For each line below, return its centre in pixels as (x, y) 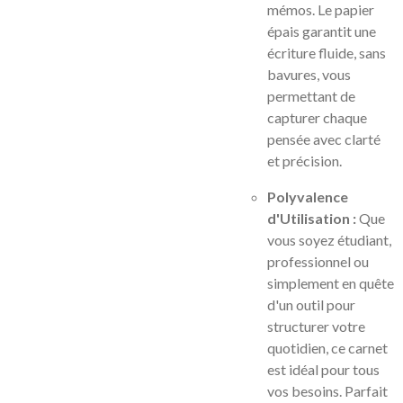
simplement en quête (331, 283)
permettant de (311, 96)
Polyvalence (308, 197)
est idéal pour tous (323, 369)
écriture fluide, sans (327, 53)
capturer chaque (317, 117)
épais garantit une (322, 31)
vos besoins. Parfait (327, 391)
